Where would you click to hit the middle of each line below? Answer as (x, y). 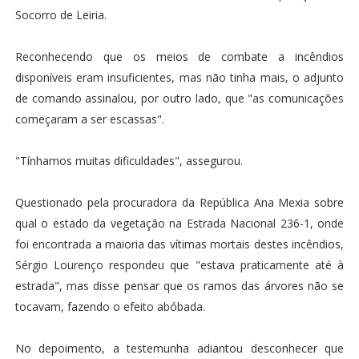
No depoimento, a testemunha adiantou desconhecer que (179, 348)
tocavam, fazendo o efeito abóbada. (110, 306)
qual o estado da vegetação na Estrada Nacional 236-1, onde (179, 223)
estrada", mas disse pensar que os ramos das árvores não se (179, 285)
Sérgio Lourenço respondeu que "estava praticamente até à (179, 264)
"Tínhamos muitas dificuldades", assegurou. (129, 160)
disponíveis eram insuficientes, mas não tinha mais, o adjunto (179, 77)
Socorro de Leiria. (61, 14)
